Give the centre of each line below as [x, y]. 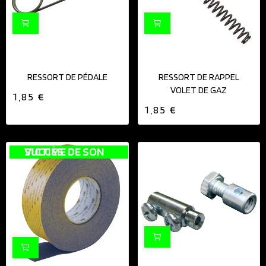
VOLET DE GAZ [199, 90]
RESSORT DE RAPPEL [199, 77]
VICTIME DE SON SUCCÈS [44, 151]
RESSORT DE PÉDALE [67, 77]
